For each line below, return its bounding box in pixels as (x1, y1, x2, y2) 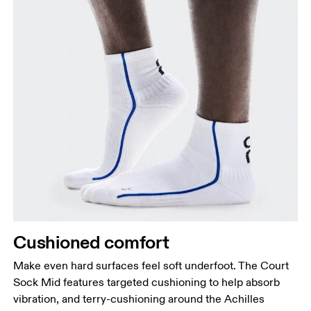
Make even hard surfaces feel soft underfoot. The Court (13, 259, 289, 274)
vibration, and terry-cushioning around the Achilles (13, 292, 265, 307)
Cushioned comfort (13, 230, 169, 254)
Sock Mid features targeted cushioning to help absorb (13, 276, 280, 290)
